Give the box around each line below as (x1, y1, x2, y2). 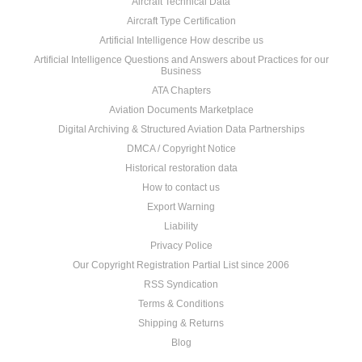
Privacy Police (149, 240, 213, 251)
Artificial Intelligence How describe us (99, 35, 263, 46)
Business (161, 65, 201, 77)
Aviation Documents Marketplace (108, 104, 254, 116)
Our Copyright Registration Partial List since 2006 (73, 259, 289, 271)
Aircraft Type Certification (126, 15, 236, 27)
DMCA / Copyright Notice (126, 143, 236, 154)
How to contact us (142, 182, 220, 193)
